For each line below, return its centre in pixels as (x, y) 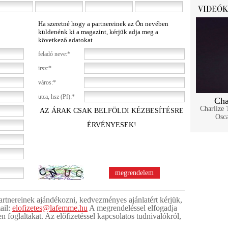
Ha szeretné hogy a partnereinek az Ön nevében (103, 24)
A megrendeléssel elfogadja (132, 208)
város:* (47, 82)
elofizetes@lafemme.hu (50, 208)
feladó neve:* (54, 54)
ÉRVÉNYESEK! (111, 125)
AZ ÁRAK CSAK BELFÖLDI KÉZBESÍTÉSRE (111, 111)
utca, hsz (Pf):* (56, 97)
